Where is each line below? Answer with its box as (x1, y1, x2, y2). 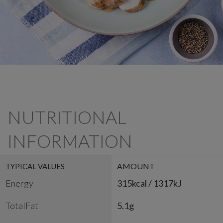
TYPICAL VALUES (5, 162, 65, 171)
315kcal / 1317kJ (117, 178, 182, 189)
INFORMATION (7, 130, 132, 152)
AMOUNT (117, 161, 155, 171)
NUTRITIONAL (7, 106, 126, 128)
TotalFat (5, 200, 38, 212)
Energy (5, 178, 33, 189)
